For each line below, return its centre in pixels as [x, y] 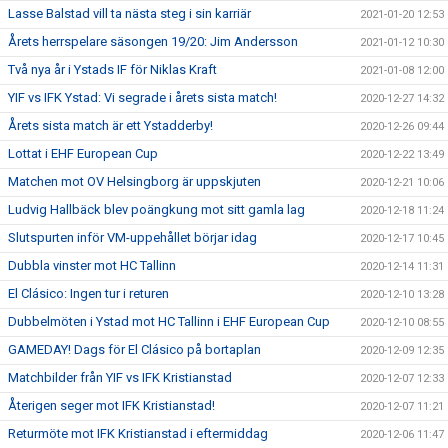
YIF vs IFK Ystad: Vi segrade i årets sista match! [142, 97]
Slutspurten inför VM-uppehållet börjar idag [132, 237]
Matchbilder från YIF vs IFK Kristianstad [120, 377]
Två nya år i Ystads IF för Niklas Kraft [112, 69]
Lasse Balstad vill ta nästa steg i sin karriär [129, 13]
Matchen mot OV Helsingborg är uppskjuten [134, 181]
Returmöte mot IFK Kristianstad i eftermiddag [138, 433]
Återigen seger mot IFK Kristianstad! [111, 405]
